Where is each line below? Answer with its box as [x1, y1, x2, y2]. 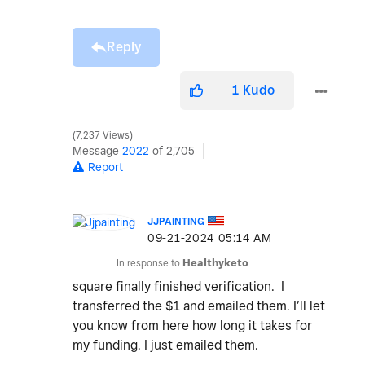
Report [88, 161, 123, 174]
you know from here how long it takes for [73, 318, 312, 334]
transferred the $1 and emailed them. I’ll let [73, 298, 325, 314]
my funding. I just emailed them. [73, 337, 262, 354]
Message [73, 144, 122, 158]
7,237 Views [73, 130, 132, 142]
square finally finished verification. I [73, 279, 284, 295]
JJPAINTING [147, 215, 204, 228]
